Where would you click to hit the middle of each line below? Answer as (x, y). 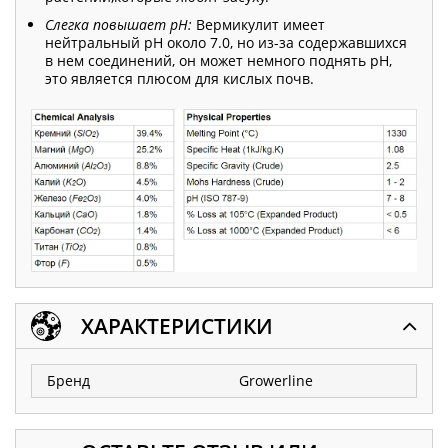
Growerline (276, 381)
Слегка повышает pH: (118, 25)
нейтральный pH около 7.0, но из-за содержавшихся (226, 43)
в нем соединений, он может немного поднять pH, (218, 61)
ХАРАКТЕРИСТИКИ (177, 326)
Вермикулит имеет (258, 25)
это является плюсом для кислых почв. (179, 79)
